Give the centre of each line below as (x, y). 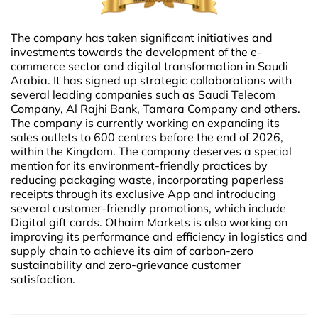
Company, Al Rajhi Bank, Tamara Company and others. (155, 108)
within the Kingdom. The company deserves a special (151, 151)
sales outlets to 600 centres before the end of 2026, (147, 137)
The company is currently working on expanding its (145, 122)
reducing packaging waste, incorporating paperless (147, 179)
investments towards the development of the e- (136, 51)
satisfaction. (43, 279)
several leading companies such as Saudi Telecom (143, 94)
